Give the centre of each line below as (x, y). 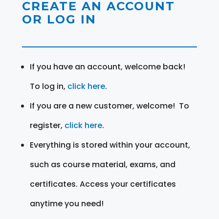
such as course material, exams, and (102, 164)
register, (47, 125)
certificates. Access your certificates (103, 184)
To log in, (48, 86)
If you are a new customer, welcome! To (109, 106)
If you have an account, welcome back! (107, 66)
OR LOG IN (59, 19)
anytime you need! (66, 203)
